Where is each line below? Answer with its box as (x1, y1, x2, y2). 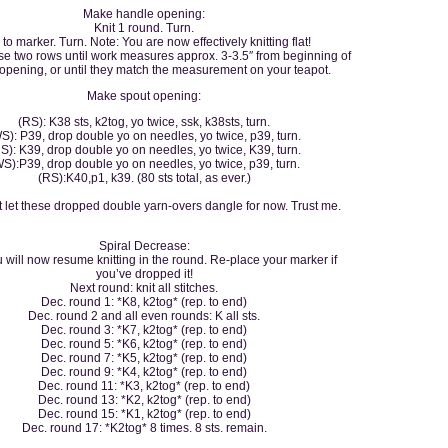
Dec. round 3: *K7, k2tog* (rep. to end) (41, 322, 247, 337)
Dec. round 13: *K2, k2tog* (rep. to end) (37, 392, 251, 407)
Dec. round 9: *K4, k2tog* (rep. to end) (41, 364, 247, 379)
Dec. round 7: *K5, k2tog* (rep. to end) (41, 350, 247, 365)
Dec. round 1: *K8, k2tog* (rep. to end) (41, 294, 247, 309)
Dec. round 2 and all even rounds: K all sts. (28, 308, 260, 323)
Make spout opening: (87, 88, 201, 103)
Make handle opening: (83, 6, 205, 21)
